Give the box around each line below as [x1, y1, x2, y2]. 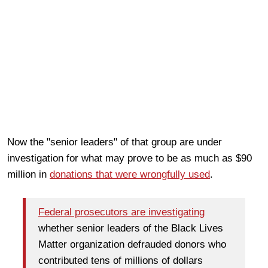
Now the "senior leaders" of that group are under [7, 136, 222, 148]
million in [7, 168, 50, 180]
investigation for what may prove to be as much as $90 [7, 152, 252, 164]
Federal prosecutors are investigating [38, 206, 205, 218]
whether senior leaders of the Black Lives [38, 223, 223, 234]
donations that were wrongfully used [50, 168, 210, 180]
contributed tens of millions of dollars [38, 255, 203, 267]
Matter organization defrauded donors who [38, 239, 226, 251]
